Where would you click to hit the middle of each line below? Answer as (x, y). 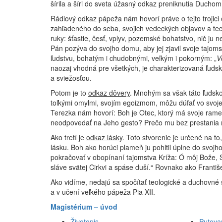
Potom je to (69, 93)
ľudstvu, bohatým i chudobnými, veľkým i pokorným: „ (134, 58)
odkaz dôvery (109, 93)
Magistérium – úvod (84, 207)
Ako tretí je (68, 137)
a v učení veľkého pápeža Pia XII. (103, 192)
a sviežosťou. (71, 78)
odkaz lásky (104, 137)
